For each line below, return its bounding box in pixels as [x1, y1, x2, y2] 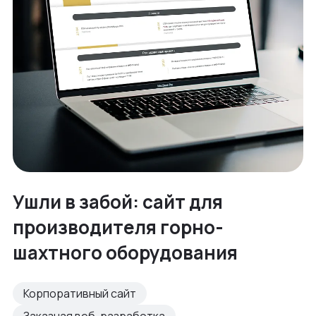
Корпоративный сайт [23, 286, 136, 302]
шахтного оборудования [13, 240, 238, 266]
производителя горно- [13, 214, 224, 241]
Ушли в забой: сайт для [13, 189, 223, 215]
